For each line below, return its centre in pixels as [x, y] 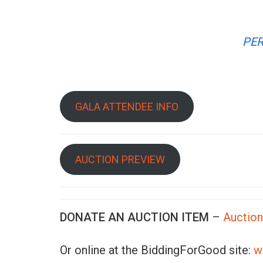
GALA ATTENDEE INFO [127, 107]
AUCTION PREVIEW [120, 159]
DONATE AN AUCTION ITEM [134, 217]
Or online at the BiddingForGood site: [157, 250]
